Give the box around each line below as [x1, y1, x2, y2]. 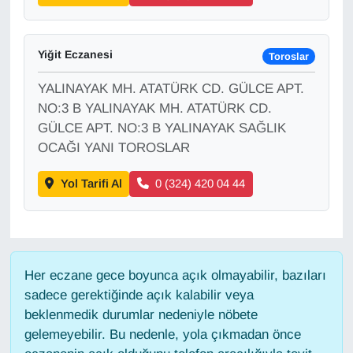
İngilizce [42, 150, 99, 165]
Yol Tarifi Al [60, 177, 122, 191]
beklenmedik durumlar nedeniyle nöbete [24, 307, 258, 322]
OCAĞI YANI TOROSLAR [37, 140, 190, 155]
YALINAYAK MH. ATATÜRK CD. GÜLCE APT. [37, 81, 304, 96]
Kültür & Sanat [42, 310, 139, 325]
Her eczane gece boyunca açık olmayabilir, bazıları [24, 267, 326, 283]
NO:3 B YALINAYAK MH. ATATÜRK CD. [37, 101, 272, 116]
